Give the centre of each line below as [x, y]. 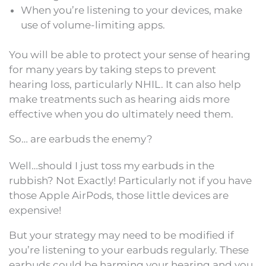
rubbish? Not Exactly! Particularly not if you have [130, 180]
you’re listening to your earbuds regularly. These [129, 250]
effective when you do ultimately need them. [121, 114]
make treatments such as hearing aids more [119, 99]
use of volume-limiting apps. [93, 25]
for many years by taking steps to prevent [113, 69]
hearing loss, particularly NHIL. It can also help [125, 84]
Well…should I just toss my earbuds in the [112, 166]
